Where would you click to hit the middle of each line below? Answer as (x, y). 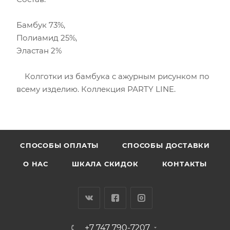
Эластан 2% (39, 50)
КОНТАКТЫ (184, 164)
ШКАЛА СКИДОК (105, 164)
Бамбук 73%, (41, 25)
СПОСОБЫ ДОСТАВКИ (166, 145)
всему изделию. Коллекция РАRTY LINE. (96, 89)
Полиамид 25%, (47, 37)
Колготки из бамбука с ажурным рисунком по (113, 76)
